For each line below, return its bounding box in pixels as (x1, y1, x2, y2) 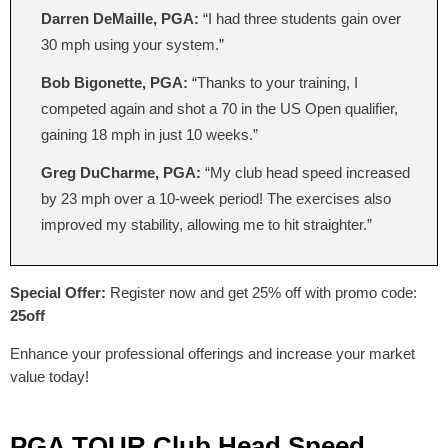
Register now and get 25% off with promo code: (106, 284, 417, 302)
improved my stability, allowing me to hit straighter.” (41, 216, 372, 234)
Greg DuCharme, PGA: (41, 164, 201, 182)
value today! (10, 368, 89, 386)
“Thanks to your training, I (188, 74, 358, 92)
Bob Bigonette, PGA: (41, 74, 188, 92)
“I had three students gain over (199, 10, 401, 28)
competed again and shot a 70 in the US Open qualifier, (41, 100, 398, 118)
